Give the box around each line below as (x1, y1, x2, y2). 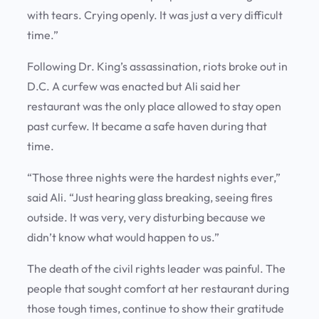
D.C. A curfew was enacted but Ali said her (27, 79, 241, 94)
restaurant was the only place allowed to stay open (27, 99, 281, 114)
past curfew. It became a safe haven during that (27, 119, 267, 134)
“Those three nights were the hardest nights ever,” (27, 170, 281, 185)
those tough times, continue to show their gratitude (27, 301, 284, 316)
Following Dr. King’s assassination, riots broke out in (27, 59, 288, 74)
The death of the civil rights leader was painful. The (27, 261, 286, 276)
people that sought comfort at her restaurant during (27, 281, 289, 296)
